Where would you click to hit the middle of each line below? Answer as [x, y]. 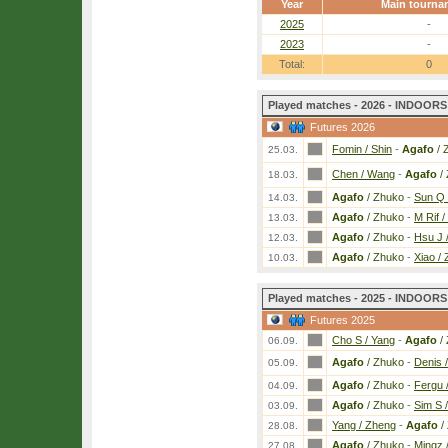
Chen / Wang [363, 174]
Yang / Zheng [364, 425]
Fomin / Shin [362, 149]
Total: [292, 64]
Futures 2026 [342, 127]
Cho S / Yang [363, 340]
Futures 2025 [342, 320]
